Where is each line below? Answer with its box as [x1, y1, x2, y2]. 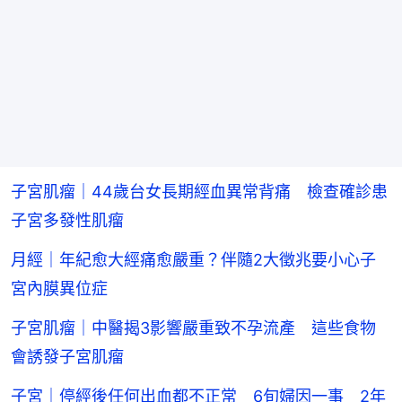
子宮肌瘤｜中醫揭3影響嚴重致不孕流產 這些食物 [11, 319, 376, 338]
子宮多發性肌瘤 [11, 211, 124, 231]
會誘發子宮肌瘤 [11, 347, 124, 367]
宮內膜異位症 [11, 279, 108, 299]
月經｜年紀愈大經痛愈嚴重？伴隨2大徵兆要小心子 [11, 250, 376, 270]
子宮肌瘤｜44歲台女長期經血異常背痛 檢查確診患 [11, 182, 388, 202]
